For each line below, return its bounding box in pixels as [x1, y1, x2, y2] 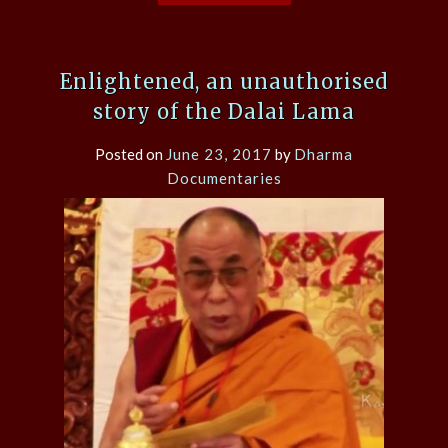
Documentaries [166, 169, 282, 188]
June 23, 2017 [166, 145, 272, 164]
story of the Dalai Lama [93, 99, 355, 125]
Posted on [95, 145, 166, 164]
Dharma [294, 145, 353, 164]
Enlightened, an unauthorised [60, 69, 388, 95]
